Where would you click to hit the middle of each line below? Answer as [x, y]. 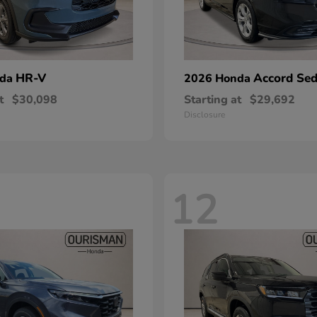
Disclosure [204, 115]
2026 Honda [219, 79]
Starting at [213, 100]
